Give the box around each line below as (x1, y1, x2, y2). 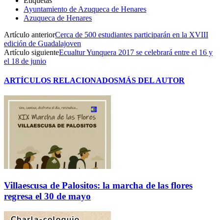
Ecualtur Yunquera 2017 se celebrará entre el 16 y (59, 48, 213, 56)
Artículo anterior (4, 30, 55, 39)
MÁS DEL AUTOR (118, 76, 185, 85)
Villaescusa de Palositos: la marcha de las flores (4, 180, 192, 191)
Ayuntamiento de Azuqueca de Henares (24, 4, 146, 13)
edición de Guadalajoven (4, 39, 81, 48)
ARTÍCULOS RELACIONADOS (4, 76, 118, 85)
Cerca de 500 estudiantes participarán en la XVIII (55, 30, 208, 39)
